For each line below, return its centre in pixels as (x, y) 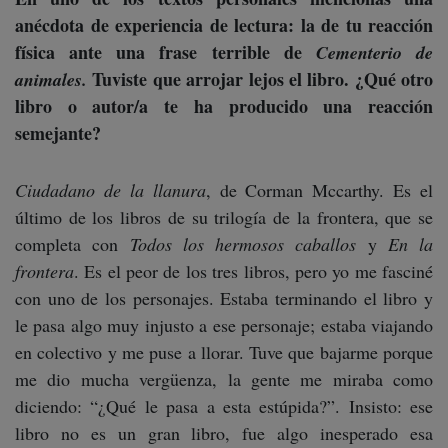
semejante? (58, 133)
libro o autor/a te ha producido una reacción (224, 106)
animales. (51, 80)
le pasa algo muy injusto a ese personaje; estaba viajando (224, 325)
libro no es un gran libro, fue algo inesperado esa (224, 433)
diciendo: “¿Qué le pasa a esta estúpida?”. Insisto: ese (224, 406)
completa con (72, 244)
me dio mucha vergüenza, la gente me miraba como (224, 379)
